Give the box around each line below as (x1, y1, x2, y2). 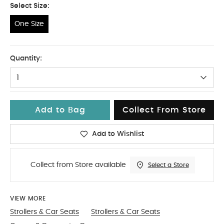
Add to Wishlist (92, 130, 144, 137)
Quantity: (10, 54, 42, 62)
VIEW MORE (10, 195, 46, 201)
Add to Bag (34, 105, 85, 114)
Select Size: (10, 2, 49, 9)
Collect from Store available (30, 161, 126, 168)
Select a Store (147, 161, 189, 168)
